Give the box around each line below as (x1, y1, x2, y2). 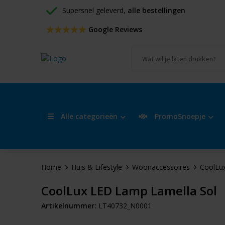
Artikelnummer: (41, 201, 96, 210)
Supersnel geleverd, (62, 6, 128, 15)
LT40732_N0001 (98, 201, 152, 210)
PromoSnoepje (152, 111, 205, 121)
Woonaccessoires (132, 162, 190, 172)
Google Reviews (86, 25, 142, 34)
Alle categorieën (58, 111, 118, 121)
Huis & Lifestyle (71, 162, 122, 172)
